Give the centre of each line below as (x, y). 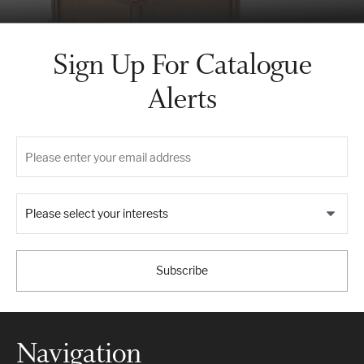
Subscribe (182, 270)
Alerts (182, 99)
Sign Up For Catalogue (182, 65)
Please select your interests (97, 213)
